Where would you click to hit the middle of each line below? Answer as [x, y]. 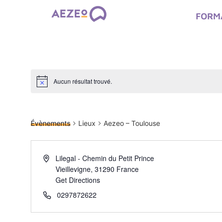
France [128, 169]
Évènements [50, 123]
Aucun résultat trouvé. [83, 81]
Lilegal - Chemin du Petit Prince [105, 158]
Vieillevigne [73, 169]
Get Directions [78, 180]
